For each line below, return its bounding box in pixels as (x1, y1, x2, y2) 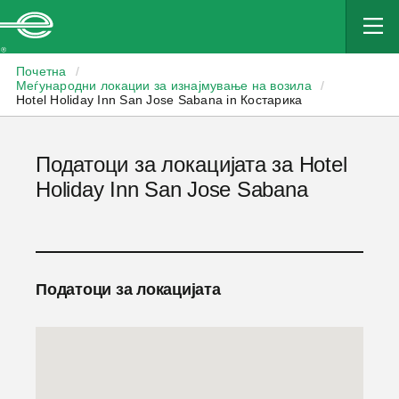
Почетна (15, 64, 67, 78)
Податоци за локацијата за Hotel (36, 152, 347, 176)
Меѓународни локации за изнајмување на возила (15, 78, 312, 93)
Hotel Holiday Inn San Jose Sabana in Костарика (15, 93, 303, 107)
